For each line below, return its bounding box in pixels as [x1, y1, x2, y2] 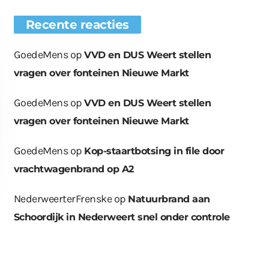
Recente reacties [25, 17, 129, 32]
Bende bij [205, 249, 247, 261]
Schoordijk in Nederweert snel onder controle [13, 211, 230, 223]
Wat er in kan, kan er [96, 249, 186, 261]
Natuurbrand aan [128, 193, 210, 205]
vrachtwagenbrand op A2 [13, 163, 134, 175]
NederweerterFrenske [13, 192, 112, 206]
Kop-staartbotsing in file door [84, 145, 225, 157]
